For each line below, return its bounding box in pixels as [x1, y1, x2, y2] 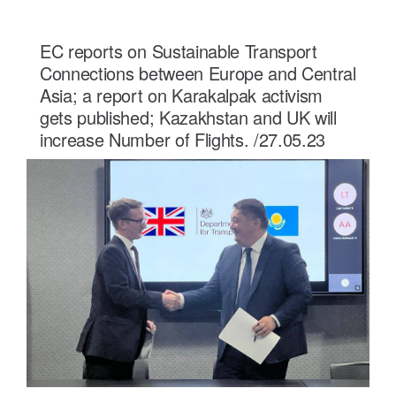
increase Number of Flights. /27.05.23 [40, 126, 326, 152]
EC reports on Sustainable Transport [40, 37, 317, 64]
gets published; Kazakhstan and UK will [40, 103, 337, 130]
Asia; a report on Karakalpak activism [40, 81, 324, 108]
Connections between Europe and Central [40, 59, 356, 86]
